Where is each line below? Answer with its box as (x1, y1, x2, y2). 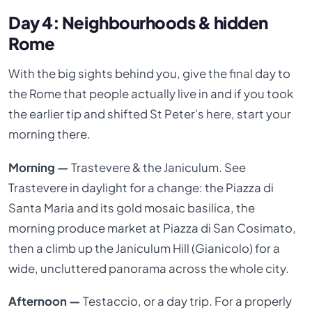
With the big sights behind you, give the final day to (8, 66, 291, 81)
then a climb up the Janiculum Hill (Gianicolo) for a (8, 240, 281, 256)
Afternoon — (8, 294, 81, 309)
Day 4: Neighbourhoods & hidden (8, 11, 268, 33)
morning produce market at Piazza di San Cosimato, (8, 220, 297, 235)
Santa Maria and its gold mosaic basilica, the (8, 200, 256, 215)
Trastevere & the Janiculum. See (69, 159, 247, 175)
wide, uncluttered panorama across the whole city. (8, 260, 290, 276)
